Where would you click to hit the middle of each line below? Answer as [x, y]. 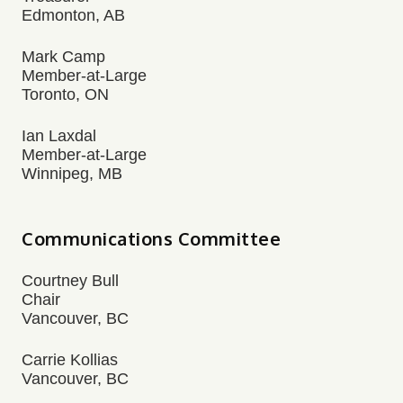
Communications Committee [152, 238]
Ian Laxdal [59, 136]
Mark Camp [63, 57]
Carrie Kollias [70, 360]
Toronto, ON [65, 94]
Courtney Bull [70, 281]
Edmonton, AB [73, 15]
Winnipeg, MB [72, 174]
